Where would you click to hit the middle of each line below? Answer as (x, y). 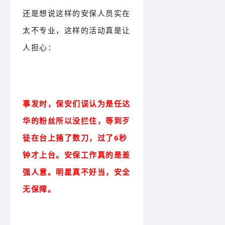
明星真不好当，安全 (93, 172)
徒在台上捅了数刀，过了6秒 (75, 138)
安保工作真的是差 (97, 155)
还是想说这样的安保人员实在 (77, 13)
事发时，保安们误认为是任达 (77, 104)
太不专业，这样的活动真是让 (77, 30)
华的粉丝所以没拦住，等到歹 (77, 121)
